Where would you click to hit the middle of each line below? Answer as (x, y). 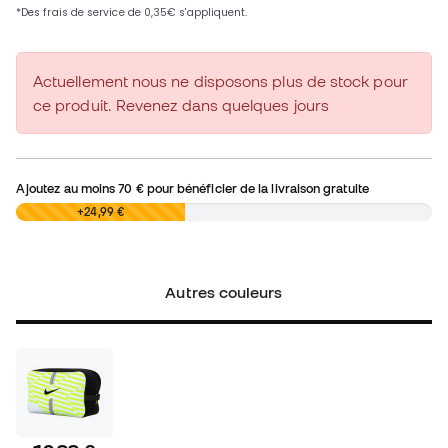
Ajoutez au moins (67, 188)
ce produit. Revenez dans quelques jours (181, 105)
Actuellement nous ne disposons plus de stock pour (220, 81)
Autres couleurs (224, 292)
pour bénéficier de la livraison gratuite (256, 188)
